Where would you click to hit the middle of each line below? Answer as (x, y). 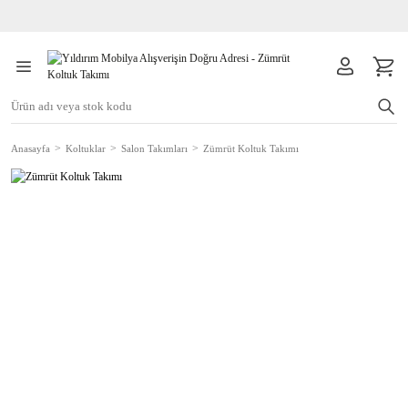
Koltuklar (86, 148)
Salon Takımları (154, 148)
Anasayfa (31, 148)
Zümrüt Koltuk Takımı (251, 148)
